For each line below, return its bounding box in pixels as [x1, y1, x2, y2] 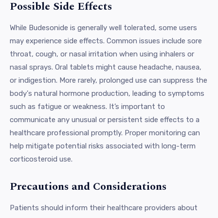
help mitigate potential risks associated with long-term [10, 141, 196, 150]
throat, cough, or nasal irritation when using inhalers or [10, 49, 194, 58]
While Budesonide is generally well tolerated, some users [10, 23, 197, 32]
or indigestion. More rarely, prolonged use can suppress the [10, 75, 207, 85]
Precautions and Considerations [10, 178, 166, 195]
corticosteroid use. [10, 154, 73, 163]
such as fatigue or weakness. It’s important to [10, 102, 165, 111]
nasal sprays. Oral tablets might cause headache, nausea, [10, 62, 201, 72]
